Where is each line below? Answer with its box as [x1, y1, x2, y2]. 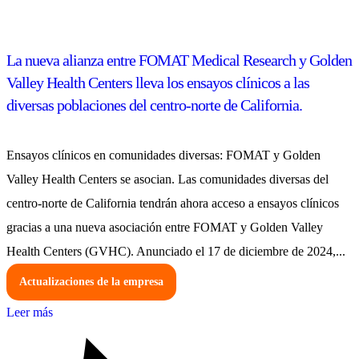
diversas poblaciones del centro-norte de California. [6, 96, 302, 115]
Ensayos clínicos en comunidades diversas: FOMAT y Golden [6, 147, 321, 162]
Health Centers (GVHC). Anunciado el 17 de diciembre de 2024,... [6, 244, 345, 258]
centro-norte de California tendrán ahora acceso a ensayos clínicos [6, 196, 339, 210]
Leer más [6, 305, 53, 319]
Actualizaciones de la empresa [19, 275, 163, 288]
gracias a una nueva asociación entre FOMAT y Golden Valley [6, 220, 323, 234]
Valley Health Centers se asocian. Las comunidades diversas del [6, 171, 329, 186]
